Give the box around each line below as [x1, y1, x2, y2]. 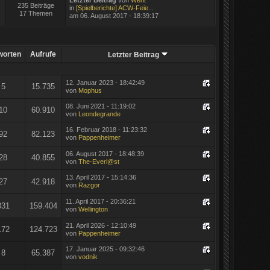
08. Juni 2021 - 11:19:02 [65, 102, 136, 110]
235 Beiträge [17, 1, 54, 9]
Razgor [78, 181, 100, 189]
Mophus [78, 86, 102, 94]
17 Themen [19, 9, 52, 17]
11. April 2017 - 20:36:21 [65, 197, 136, 205]
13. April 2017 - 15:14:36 [65, 173, 136, 181]
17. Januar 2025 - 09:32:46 [65, 245, 145, 253]
